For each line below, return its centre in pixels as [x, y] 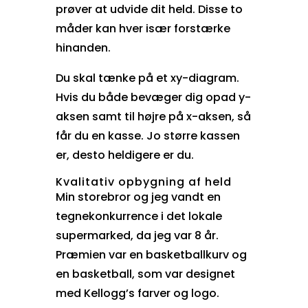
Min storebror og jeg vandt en [138, 197]
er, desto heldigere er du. [124, 155]
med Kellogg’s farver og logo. [137, 293]
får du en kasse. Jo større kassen [147, 135]
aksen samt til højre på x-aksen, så [153, 116]
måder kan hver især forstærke [143, 28]
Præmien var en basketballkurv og [151, 254]
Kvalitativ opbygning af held [143, 181]
